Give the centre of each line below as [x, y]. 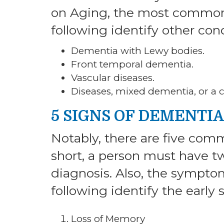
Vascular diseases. [113, 77]
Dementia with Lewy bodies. [138, 50]
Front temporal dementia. [132, 64]
